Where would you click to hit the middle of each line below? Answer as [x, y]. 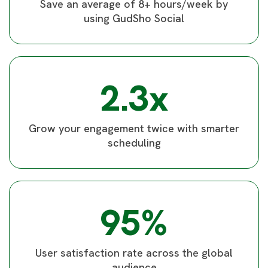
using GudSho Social [134, 18]
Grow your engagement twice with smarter [134, 128]
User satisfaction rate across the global [134, 253]
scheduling [134, 143]
